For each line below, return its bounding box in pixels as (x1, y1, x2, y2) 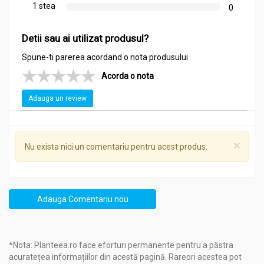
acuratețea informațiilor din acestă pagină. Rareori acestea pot (9, 252, 242, 262)
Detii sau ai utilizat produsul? (22, 32, 148, 45)
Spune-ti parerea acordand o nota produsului (22, 52, 188, 62)
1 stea (32, 1, 55, 11)
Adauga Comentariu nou (37, 194, 128, 204)
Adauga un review (28, 94, 87, 103)
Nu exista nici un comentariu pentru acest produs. (25, 142, 207, 152)
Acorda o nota (101, 71, 154, 81)
